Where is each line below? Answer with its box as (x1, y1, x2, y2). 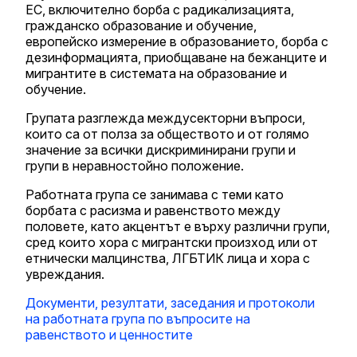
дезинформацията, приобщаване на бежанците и (25, 49, 327, 65)
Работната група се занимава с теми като (25, 186, 284, 202)
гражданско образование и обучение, (25, 17, 257, 33)
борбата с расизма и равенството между (25, 202, 280, 218)
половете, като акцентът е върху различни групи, (25, 218, 330, 234)
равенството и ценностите (25, 326, 193, 343)
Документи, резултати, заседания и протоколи (25, 294, 315, 311)
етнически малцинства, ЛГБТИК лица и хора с (25, 249, 310, 266)
